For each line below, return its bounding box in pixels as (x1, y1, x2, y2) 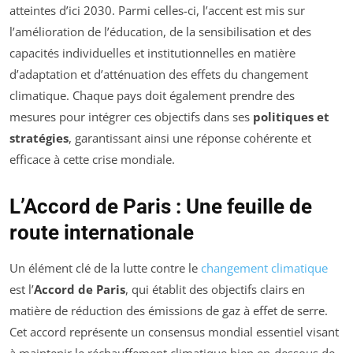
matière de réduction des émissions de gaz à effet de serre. (9, 303, 328, 319)
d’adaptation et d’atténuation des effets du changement (9, 66, 308, 83)
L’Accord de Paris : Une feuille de (9, 195, 312, 219)
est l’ (9, 281, 34, 298)
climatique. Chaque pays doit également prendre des (9, 87, 295, 104)
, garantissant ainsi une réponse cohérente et (69, 130, 311, 147)
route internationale (9, 221, 194, 245)
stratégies (9, 130, 69, 147)
